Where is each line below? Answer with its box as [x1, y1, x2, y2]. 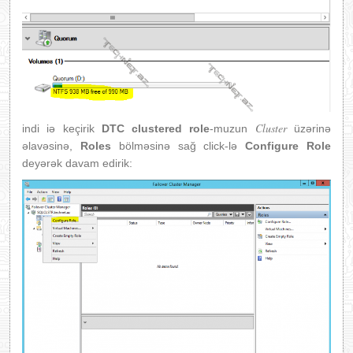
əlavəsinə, [22, 139, 80, 153]
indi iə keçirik [22, 122, 102, 136]
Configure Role [245, 139, 332, 153]
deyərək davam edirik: [22, 157, 132, 170]
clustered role [132, 122, 210, 136]
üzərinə [286, 122, 332, 136]
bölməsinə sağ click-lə [110, 139, 246, 153]
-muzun [210, 122, 255, 136]
